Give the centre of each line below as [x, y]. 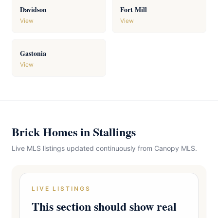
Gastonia [33, 53]
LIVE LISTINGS [61, 189]
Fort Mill [134, 9]
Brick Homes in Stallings [74, 132]
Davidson [33, 9]
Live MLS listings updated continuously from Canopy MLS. [104, 148]
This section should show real [104, 206]
